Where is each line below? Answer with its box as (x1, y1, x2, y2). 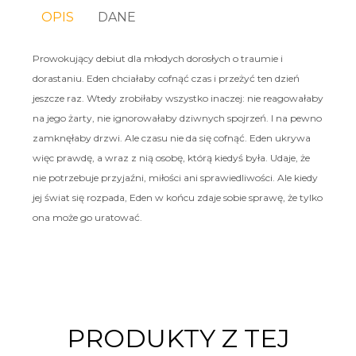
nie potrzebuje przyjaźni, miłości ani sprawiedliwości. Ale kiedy (32, 171, 318, 184)
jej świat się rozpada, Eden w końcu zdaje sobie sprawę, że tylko (32, 191, 323, 203)
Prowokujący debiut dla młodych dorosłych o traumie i (32, 52, 283, 64)
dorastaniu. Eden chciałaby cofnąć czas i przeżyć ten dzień (32, 72, 300, 84)
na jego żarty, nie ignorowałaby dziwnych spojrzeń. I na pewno (32, 111, 322, 124)
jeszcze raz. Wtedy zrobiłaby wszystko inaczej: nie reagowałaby (32, 91, 323, 104)
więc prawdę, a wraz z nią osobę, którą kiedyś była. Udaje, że (32, 151, 310, 164)
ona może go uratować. (32, 211, 145, 223)
